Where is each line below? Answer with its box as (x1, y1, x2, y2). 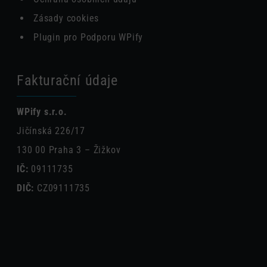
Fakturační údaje (17, 72, 118, 89)
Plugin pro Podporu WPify (33, 32, 144, 43)
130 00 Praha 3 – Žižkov (17, 144, 121, 156)
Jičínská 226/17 (17, 125, 85, 136)
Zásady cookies (33, 13, 100, 24)
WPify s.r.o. (17, 106, 67, 117)
